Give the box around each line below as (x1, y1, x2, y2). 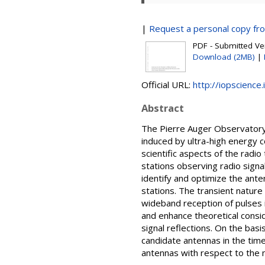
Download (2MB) (193, 51, 255, 62)
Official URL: (141, 79, 193, 91)
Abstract (141, 101, 184, 115)
